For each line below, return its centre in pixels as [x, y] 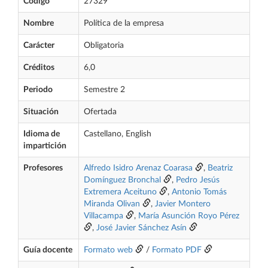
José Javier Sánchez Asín [141, 228]
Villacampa [103, 216]
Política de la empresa [124, 23]
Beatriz [220, 168]
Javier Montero [183, 204]
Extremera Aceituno [120, 192]
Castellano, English [118, 134]
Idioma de [42, 134]
